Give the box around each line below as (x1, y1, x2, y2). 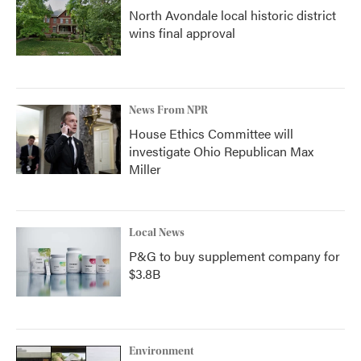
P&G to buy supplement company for (129, 247, 340, 265)
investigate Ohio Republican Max (129, 142, 313, 160)
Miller (129, 160, 161, 178)
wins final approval (129, 23, 235, 42)
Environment (129, 345, 194, 358)
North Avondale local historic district (129, 6, 336, 24)
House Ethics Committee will (129, 124, 293, 143)
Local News (129, 226, 185, 239)
